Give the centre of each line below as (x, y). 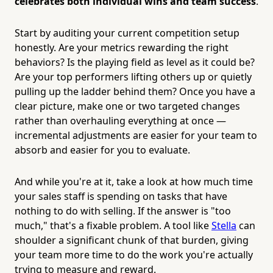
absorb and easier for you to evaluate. (102, 150)
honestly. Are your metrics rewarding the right (122, 47)
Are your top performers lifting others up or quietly (133, 76)
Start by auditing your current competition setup (127, 33)
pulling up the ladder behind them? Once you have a (135, 91)
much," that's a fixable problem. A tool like (113, 225)
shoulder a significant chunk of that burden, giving (132, 240)
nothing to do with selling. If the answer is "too (123, 211)
